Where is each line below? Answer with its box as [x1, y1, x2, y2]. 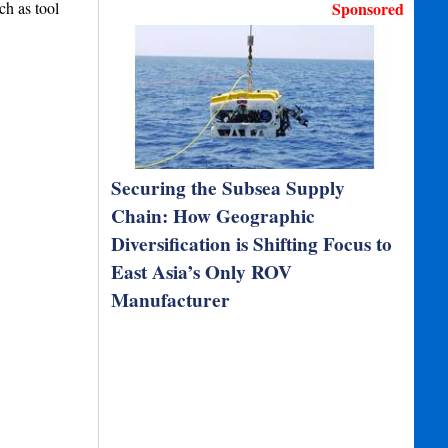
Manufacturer [111, 286, 231, 314]
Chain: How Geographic [111, 202, 316, 230]
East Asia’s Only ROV [111, 258, 293, 286]
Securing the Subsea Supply [111, 174, 346, 202]
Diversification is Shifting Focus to [111, 230, 393, 258]
